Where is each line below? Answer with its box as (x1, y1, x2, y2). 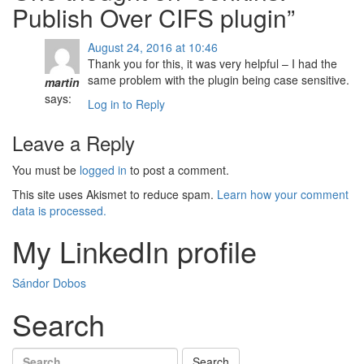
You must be (12, 162, 80, 178)
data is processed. (12, 202, 106, 219)
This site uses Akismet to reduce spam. (12, 186, 217, 202)
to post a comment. (127, 162, 229, 178)
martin (45, 74, 80, 90)
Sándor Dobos (12, 275, 86, 291)
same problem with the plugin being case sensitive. (88, 71, 349, 88)
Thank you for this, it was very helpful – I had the (88, 55, 337, 71)
